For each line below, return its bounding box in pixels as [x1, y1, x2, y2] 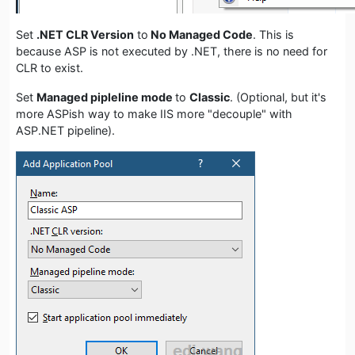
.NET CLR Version [36, 27, 134, 41]
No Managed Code [148, 27, 253, 41]
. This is [253, 27, 294, 41]
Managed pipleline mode [36, 90, 175, 104]
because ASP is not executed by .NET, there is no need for [16, 44, 327, 58]
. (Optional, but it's [230, 90, 326, 104]
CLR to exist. [16, 60, 86, 74]
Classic [189, 90, 230, 104]
